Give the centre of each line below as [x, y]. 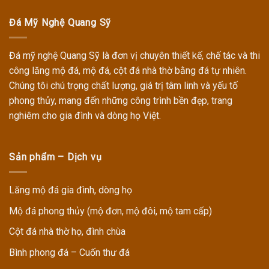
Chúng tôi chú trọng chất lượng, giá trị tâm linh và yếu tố [123, 85]
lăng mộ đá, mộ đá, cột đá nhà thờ [102, 70]
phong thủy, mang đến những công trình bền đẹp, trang [121, 100]
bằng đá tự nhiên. [210, 70]
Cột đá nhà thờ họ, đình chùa [67, 232]
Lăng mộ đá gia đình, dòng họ [71, 190]
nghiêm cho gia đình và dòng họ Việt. [85, 115]
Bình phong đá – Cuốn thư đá [69, 252]
